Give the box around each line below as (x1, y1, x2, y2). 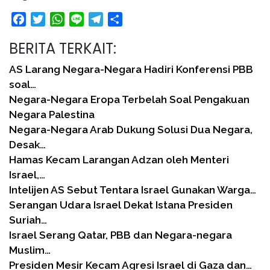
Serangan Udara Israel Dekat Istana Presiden (9, 198, 233, 211)
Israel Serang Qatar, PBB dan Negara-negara (9, 228, 232, 241)
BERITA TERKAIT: (9, 38, 116, 58)
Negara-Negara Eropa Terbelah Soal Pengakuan (9, 93, 250, 105)
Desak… (9, 138, 46, 151)
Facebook (26, 13, 71, 25)
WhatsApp (64, 13, 113, 25)
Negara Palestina (9, 108, 95, 121)
